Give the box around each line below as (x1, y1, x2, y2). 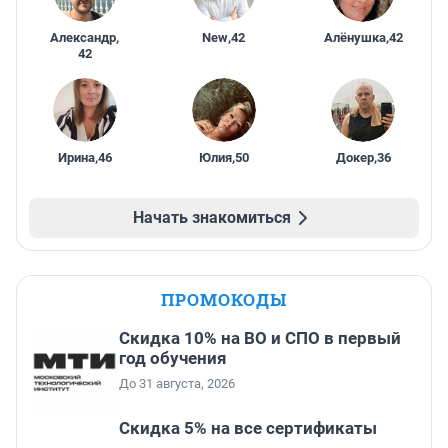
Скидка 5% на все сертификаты (119, 418, 377, 439)
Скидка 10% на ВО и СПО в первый (119, 328, 401, 349)
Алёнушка (323, 30, 386, 46)
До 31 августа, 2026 (119, 376, 235, 392)
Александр (50, 30, 117, 46)
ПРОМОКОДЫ (161, 288, 287, 312)
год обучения (119, 348, 227, 369)
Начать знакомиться (133, 208, 291, 228)
